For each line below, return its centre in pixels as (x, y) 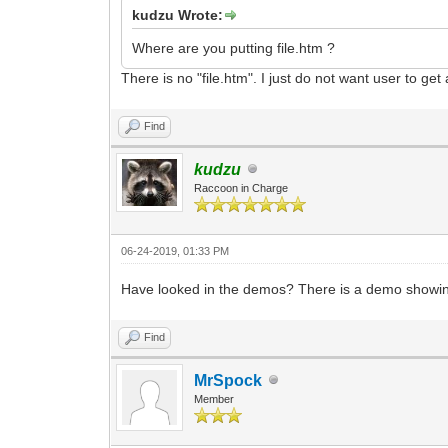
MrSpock (228, 380)
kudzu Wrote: (178, 14)
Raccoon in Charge (241, 187)
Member (214, 398)
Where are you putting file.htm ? (234, 47)
